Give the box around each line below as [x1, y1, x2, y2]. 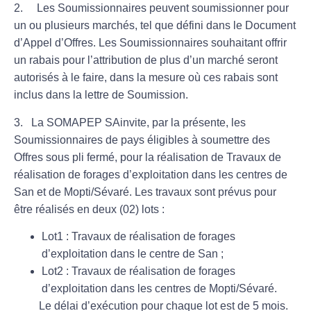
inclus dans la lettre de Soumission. [14, 89, 191, 101]
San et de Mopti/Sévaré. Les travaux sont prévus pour [14, 185, 276, 198]
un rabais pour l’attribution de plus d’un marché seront [14, 54, 278, 67]
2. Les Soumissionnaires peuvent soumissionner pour [14, 2, 289, 15]
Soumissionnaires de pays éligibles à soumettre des [14, 133, 270, 146]
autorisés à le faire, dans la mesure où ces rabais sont [14, 72, 278, 84]
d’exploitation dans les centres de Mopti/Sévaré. [42, 282, 277, 294]
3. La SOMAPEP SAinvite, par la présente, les [14, 116, 246, 128]
